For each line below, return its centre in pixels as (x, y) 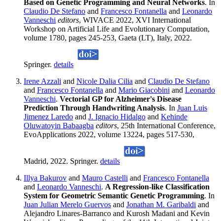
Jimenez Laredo (48, 117)
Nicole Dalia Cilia (105, 81)
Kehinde (174, 117)
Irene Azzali (42, 81)
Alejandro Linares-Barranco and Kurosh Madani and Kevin (117, 214)
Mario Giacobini (144, 90)
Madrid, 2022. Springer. (62, 161)
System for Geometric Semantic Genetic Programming (114, 196)
